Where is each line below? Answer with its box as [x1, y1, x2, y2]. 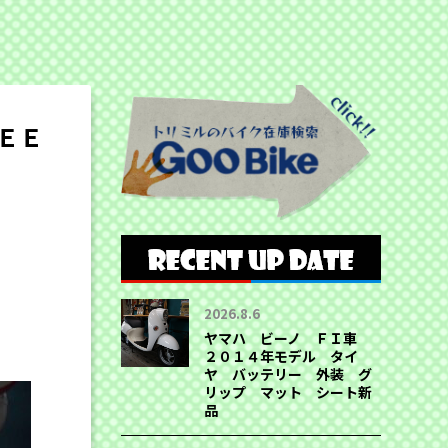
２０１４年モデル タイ [203, 346, 358, 367]
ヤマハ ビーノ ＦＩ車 [203, 328, 371, 349]
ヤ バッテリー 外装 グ [203, 364, 372, 385]
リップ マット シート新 [203, 382, 372, 403]
